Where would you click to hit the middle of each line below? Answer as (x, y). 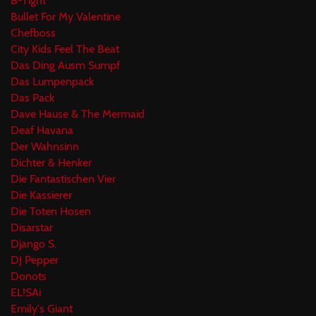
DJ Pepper (35, 260)
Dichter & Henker (51, 162)
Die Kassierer (41, 195)
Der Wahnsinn (45, 146)
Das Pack (32, 97)
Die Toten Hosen (51, 211)
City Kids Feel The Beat (65, 49)
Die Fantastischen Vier (63, 178)
